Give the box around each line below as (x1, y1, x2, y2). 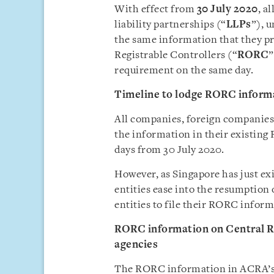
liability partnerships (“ (114, 20, 226, 30)
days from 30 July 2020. (114, 145, 224, 155)
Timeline (114, 90, 160, 100)
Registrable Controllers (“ (114, 50, 237, 61)
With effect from (114, 4, 197, 15)
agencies (114, 240, 158, 250)
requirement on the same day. (114, 65, 253, 76)
